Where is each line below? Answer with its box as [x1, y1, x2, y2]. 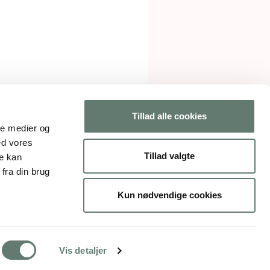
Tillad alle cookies [132, 111, 207, 121]
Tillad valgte [144, 150, 195, 161]
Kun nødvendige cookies [117, 190, 222, 200]
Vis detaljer [58, 245, 107, 256]
